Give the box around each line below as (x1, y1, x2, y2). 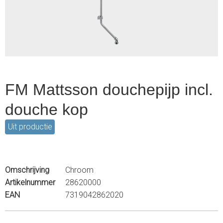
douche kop (5, 101, 88, 118)
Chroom (65, 165, 94, 175)
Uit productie (7, 122, 52, 132)
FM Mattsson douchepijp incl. (5, 81, 213, 99)
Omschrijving (5, 165, 49, 175)
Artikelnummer (5, 178, 55, 188)
